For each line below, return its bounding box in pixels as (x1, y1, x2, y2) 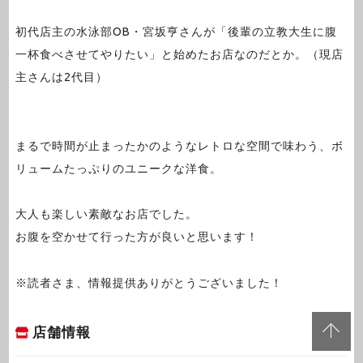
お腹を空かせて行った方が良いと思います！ (15, 230, 258, 244)
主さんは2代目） (15, 70, 108, 84)
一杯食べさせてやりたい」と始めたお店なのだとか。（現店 (15, 48, 344, 62)
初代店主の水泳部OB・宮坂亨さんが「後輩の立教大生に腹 (15, 25, 337, 39)
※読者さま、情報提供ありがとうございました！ (15, 275, 283, 289)
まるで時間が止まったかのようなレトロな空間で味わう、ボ (15, 139, 344, 152)
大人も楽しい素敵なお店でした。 (15, 207, 198, 221)
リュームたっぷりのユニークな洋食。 (15, 161, 222, 175)
